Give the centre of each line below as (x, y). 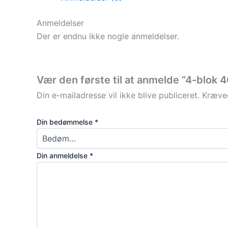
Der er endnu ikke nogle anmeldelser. (108, 36)
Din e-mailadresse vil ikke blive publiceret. (118, 95)
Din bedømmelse (66, 122)
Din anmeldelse (63, 155)
